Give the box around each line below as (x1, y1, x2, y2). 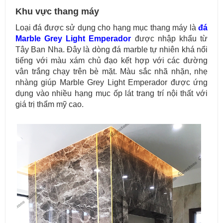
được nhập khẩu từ (131, 34, 208, 43)
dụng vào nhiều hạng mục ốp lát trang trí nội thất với (15, 89, 208, 98)
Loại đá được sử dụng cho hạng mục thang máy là (15, 23, 198, 32)
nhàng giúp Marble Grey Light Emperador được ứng (15, 78, 208, 87)
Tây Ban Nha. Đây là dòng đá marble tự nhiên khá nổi (15, 45, 208, 54)
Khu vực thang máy (15, 6, 99, 16)
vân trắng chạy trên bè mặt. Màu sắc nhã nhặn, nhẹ (15, 67, 208, 76)
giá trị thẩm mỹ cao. (15, 100, 84, 109)
